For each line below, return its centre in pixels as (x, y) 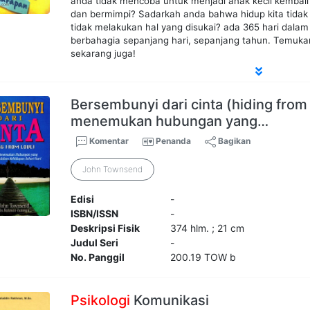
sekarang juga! (103, 54)
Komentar (108, 141)
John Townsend (113, 170)
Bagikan (234, 141)
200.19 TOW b (203, 257)
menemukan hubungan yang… (170, 121)
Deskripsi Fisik (106, 228)
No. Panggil (98, 257)
